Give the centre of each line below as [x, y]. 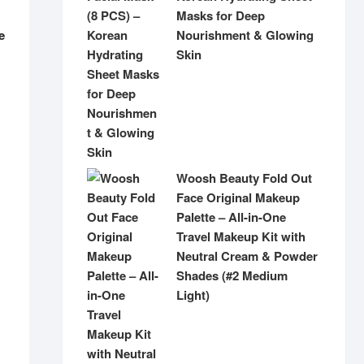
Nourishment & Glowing [245, 35]
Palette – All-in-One [231, 217]
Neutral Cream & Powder [247, 256]
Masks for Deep [221, 15]
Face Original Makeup [238, 197]
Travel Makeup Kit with [241, 236]
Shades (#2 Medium [232, 275]
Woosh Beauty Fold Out [244, 178]
